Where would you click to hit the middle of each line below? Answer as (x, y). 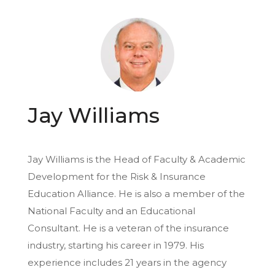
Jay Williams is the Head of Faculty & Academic (137, 159)
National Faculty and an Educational (111, 211)
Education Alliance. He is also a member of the (136, 193)
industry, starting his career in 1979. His (116, 245)
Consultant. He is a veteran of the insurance (128, 228)
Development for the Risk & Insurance (117, 176)
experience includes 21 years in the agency (127, 262)
